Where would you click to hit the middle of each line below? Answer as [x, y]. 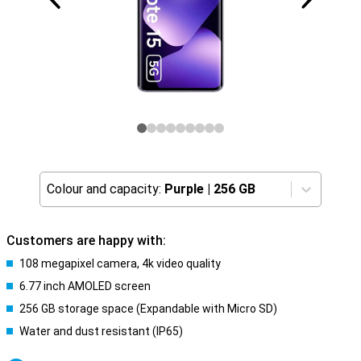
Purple [184, 189]
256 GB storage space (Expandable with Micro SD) [148, 309]
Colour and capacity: [104, 189]
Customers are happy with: [86, 241]
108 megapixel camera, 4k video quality [120, 263]
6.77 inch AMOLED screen [85, 286]
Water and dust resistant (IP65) [101, 331]
